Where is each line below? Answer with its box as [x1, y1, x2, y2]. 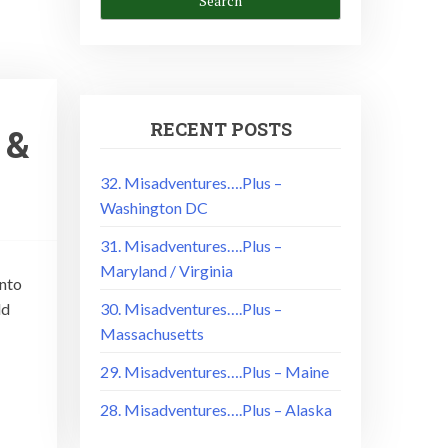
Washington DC [100, 197, 209, 217]
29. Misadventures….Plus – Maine [100, 361, 330, 381]
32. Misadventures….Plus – [100, 172, 283, 192]
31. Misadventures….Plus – [100, 235, 283, 255]
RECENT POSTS [149, 117, 292, 141]
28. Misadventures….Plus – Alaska [100, 399, 333, 419]
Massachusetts [100, 323, 205, 343]
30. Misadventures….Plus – [100, 298, 283, 318]
